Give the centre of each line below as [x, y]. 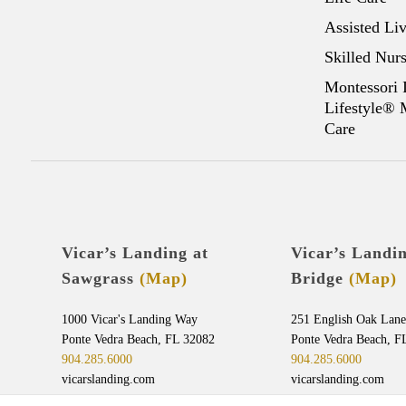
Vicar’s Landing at [135, 253]
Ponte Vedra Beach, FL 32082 [138, 339]
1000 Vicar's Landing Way [129, 319]
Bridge [319, 279]
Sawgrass [100, 279]
